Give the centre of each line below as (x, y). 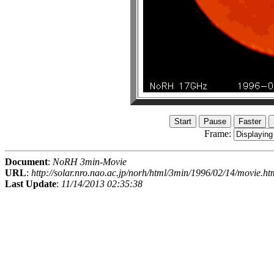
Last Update (31, 184)
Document (26, 162)
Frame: (219, 134)
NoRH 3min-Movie (90, 162)
